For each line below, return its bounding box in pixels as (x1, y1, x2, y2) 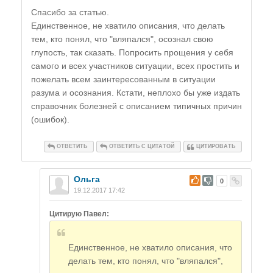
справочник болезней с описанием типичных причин (31, 101, 242, 112)
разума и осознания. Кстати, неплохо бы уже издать (31, 88, 240, 98)
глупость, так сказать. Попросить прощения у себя (31, 48, 233, 58)
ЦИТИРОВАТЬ (196, 143, 235, 150)
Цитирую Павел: (49, 210, 109, 219)
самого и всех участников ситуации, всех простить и (31, 61, 239, 71)
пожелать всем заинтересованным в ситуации (31, 74, 216, 85)
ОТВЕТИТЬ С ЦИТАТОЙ (109, 143, 174, 150)
